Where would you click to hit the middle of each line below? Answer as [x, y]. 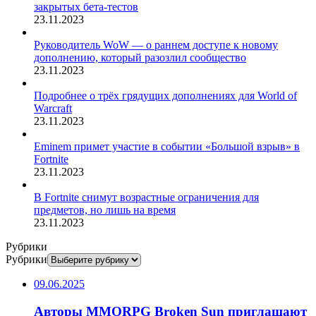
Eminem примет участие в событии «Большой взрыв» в [167, 147]
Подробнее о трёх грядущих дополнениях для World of [165, 96]
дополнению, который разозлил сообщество [140, 58]
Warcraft [53, 109]
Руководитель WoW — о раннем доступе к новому [156, 45]
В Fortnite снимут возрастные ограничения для [146, 197]
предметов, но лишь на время [105, 210]
